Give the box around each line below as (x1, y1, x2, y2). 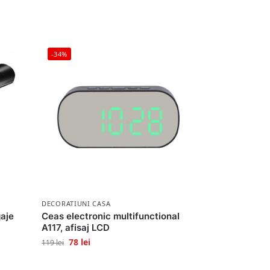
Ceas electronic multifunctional (42, 210, 180, 222)
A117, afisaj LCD (42, 222, 110, 234)
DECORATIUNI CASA (42, 199, 111, 209)
